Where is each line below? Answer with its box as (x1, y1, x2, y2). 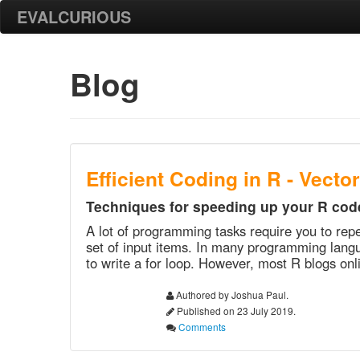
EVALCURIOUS (17, 5, 131, 28)
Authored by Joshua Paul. (174, 288, 288, 301)
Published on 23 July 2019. (174, 304, 296, 317)
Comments (178, 320, 226, 333)
